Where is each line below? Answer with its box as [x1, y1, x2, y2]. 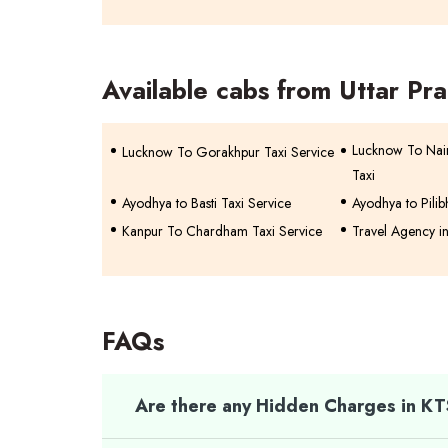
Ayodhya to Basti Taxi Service [122, 193, 291, 213]
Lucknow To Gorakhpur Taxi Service [122, 142, 334, 162]
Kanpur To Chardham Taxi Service [122, 221, 322, 241]
